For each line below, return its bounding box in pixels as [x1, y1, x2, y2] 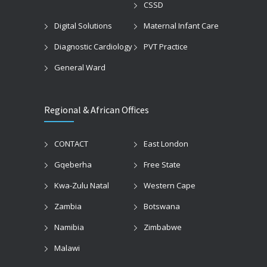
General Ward [54, 61, 105, 73]
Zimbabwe [144, 221, 182, 232]
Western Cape [144, 179, 195, 191]
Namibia [54, 221, 84, 232]
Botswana [144, 200, 180, 212]
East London [144, 138, 188, 149]
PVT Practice [144, 41, 188, 52]
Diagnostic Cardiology [54, 41, 132, 52]
